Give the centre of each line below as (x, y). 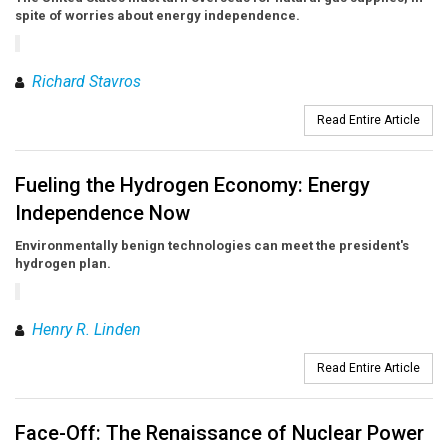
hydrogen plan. (63, 264)
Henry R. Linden (86, 330)
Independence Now (102, 213)
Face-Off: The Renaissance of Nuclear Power (219, 433)
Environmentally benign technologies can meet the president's (212, 246)
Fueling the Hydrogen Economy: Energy (192, 185)
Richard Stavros (86, 82)
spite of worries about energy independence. (157, 16)
